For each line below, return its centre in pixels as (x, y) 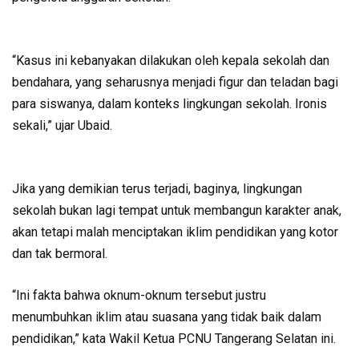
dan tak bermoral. (60, 253)
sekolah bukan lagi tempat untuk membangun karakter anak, (177, 210)
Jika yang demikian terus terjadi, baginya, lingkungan (157, 188)
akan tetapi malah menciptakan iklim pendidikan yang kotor (175, 232)
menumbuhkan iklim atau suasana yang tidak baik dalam (167, 317)
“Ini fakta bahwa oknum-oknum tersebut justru (139, 295)
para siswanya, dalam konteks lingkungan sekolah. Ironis (169, 103)
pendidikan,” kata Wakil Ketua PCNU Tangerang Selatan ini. (175, 338)
